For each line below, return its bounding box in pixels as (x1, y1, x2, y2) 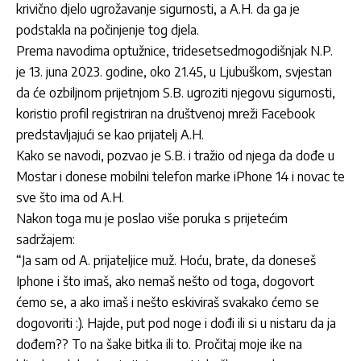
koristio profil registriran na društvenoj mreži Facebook (16, 105, 315, 122)
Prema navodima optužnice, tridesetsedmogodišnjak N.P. (16, 42, 333, 59)
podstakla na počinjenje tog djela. (16, 21, 199, 38)
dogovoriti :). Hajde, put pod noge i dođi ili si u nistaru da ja (16, 314, 336, 331)
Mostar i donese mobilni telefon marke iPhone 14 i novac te (16, 168, 345, 185)
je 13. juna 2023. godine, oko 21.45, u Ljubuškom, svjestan (16, 63, 332, 80)
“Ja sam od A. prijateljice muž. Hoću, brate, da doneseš (16, 251, 316, 268)
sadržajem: (16, 230, 75, 247)
